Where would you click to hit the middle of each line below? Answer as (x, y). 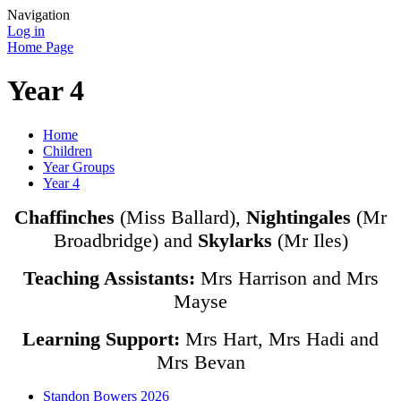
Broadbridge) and (125, 240)
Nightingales (299, 217)
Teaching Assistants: (111, 277)
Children (68, 150)
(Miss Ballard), (183, 217)
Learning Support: (101, 338)
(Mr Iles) (310, 240)
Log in (26, 31)
